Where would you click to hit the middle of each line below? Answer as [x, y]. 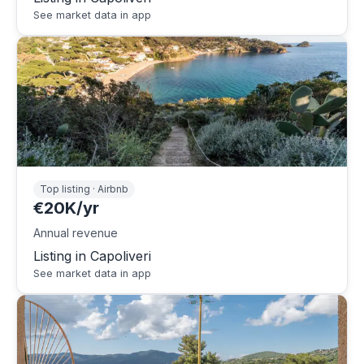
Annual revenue [76, 232]
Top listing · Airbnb [84, 189]
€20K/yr [66, 208]
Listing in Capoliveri [92, 256]
